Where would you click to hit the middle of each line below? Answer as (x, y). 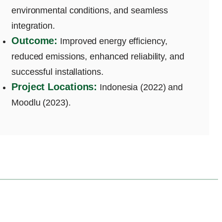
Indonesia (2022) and (140, 87)
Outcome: (35, 40)
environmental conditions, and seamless (90, 10)
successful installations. (57, 72)
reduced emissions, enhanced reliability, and (98, 56)
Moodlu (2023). (41, 102)
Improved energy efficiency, (112, 41)
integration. (33, 26)
